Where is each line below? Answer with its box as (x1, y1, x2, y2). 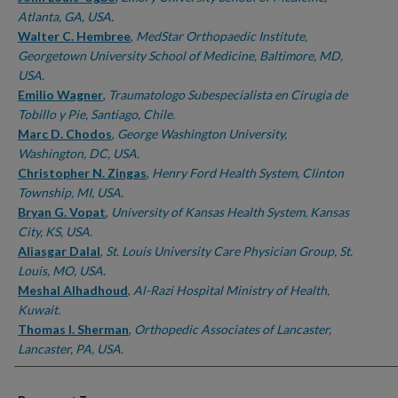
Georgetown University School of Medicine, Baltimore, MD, (18, 48, 343, 63)
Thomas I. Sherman (18, 322, 129, 337)
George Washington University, (117, 126, 287, 141)
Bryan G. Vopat (18, 204, 106, 219)
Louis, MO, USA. (18, 263, 106, 278)
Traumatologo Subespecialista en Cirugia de (108, 87, 347, 102)
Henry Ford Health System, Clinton (152, 165, 344, 180)
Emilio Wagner (18, 87, 103, 102)
